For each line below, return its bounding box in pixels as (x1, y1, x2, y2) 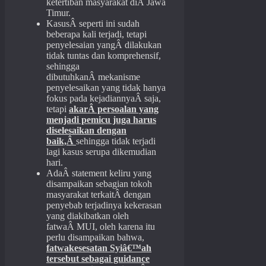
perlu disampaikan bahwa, (46, 232, 144, 243)
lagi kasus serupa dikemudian (46, 147, 156, 157)
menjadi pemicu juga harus (46, 115, 156, 125)
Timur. (46, 8, 71, 18)
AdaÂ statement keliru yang (46, 168, 151, 179)
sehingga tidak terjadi (76, 136, 156, 147)
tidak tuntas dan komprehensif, (46, 50, 161, 61)
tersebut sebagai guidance (46, 254, 150, 264)
